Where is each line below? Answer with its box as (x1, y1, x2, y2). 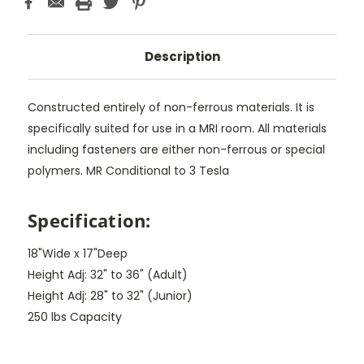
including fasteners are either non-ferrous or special (28, 141, 325, 158)
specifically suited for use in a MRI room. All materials (28, 119, 327, 136)
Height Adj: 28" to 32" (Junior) (28, 287, 193, 304)
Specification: (28, 207, 151, 232)
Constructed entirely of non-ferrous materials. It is (28, 98, 314, 115)
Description (144, 47, 220, 65)
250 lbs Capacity (28, 308, 122, 325)
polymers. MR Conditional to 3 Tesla (28, 162, 229, 179)
